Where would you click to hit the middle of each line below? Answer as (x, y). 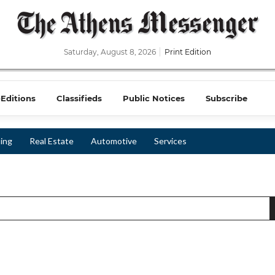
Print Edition (188, 52)
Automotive (114, 141)
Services (170, 141)
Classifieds (79, 98)
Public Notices (154, 98)
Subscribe (227, 98)
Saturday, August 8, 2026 (111, 52)
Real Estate (52, 141)
